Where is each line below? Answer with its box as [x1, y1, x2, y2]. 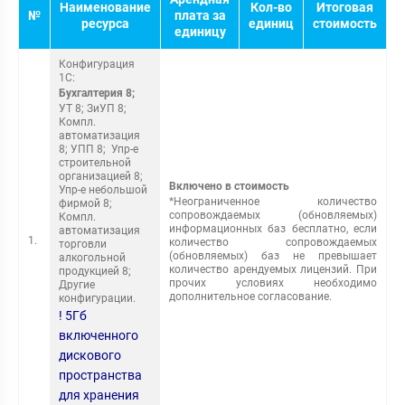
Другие [59, 278, 95, 291]
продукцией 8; [59, 265, 134, 278]
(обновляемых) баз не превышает [169, 250, 377, 262]
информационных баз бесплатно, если [169, 222, 377, 235]
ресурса [81, 16, 129, 31]
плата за [174, 8, 226, 23]
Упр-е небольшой [59, 184, 147, 196]
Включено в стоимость [169, 180, 289, 193]
